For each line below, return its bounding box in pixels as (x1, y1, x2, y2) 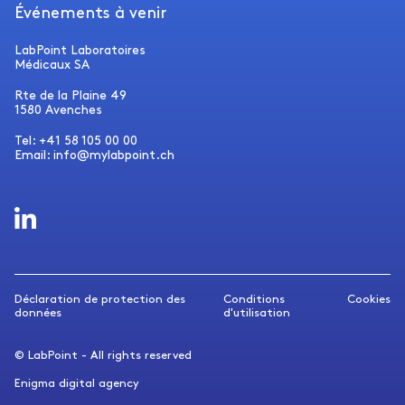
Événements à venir (14, 5, 166, 21)
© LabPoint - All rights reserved (14, 350, 192, 361)
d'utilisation (222, 307, 290, 318)
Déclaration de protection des (14, 294, 185, 305)
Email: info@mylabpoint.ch (14, 149, 174, 161)
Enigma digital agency (14, 378, 139, 389)
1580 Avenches (14, 104, 102, 116)
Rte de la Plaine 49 (14, 89, 127, 101)
